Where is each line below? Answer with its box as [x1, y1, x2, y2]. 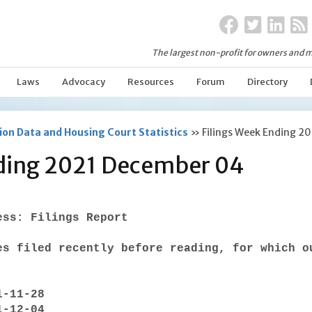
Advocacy [62, 76, 105, 88]
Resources [127, 76, 174, 88]
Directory [247, 76, 288, 88]
